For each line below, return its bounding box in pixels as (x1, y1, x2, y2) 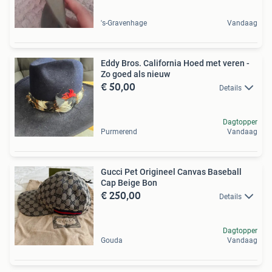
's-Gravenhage (101, 18, 147, 27)
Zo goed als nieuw (101, 69, 170, 79)
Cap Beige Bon (101, 177, 157, 188)
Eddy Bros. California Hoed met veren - (101, 58, 250, 68)
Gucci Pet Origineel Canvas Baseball (101, 166, 242, 177)
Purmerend (101, 127, 137, 136)
